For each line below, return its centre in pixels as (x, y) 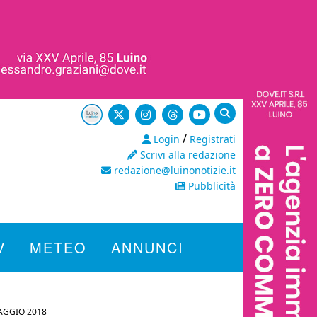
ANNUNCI (148, 247)
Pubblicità (211, 186)
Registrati (213, 139)
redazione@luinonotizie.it (173, 170)
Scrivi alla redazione (186, 155)
